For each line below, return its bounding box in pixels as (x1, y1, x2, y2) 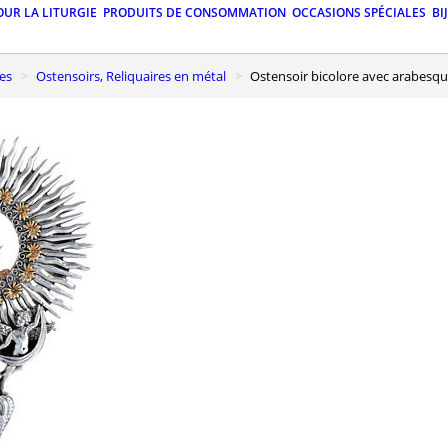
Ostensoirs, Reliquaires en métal (46, 66, 226, 85)
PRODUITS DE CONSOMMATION (103, 4, 286, 22)
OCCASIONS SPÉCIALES (292, 4, 426, 22)
